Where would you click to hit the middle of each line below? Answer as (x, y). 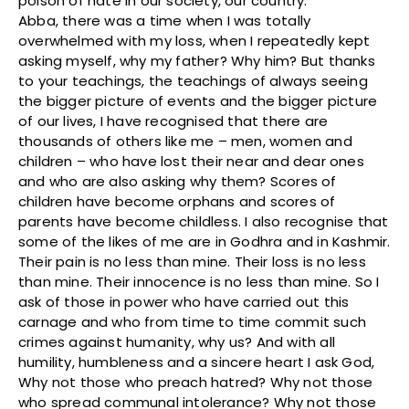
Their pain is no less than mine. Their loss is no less (192, 262)
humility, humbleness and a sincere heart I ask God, (197, 362)
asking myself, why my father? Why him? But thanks (197, 61)
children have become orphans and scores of (177, 202)
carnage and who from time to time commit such (193, 322)
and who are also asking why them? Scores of (178, 182)
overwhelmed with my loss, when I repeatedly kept (194, 41)
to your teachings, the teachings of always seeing (193, 81)
